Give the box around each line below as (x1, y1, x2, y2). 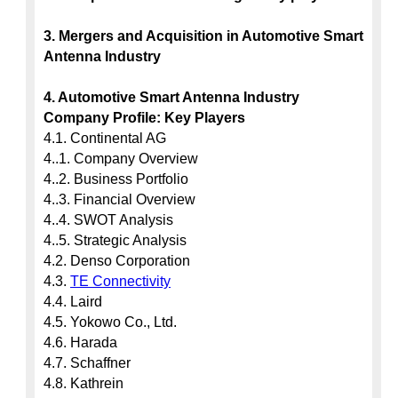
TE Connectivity (70, 274, 171, 289)
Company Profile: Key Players (44, 110, 245, 125)
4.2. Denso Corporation (44, 253, 190, 268)
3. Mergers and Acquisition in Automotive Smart (44, 28, 363, 44)
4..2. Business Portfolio (44, 171, 188, 187)
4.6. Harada (44, 335, 117, 350)
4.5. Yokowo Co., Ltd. (44, 314, 177, 330)
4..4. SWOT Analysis (44, 212, 173, 227)
